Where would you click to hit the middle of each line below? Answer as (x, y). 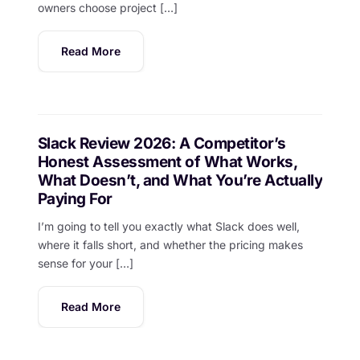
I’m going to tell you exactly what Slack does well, (168, 226)
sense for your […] (85, 263)
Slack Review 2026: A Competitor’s (162, 143)
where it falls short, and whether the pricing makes (170, 244)
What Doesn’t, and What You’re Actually (180, 180)
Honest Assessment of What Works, (167, 162)
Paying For (75, 198)
